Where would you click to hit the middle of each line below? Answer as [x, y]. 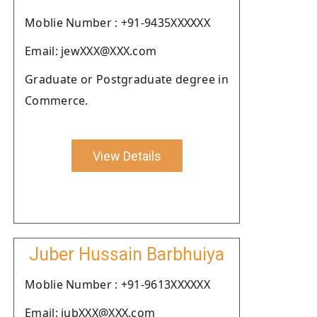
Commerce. [57, 100]
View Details [127, 156]
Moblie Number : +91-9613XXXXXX [117, 284]
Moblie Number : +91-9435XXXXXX [117, 23]
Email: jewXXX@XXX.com [91, 51]
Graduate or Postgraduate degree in [127, 79]
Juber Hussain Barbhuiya [127, 254]
